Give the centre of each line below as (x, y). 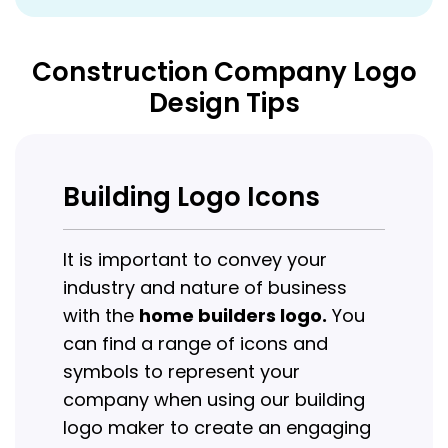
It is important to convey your (195, 260)
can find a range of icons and (195, 344)
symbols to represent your (181, 372)
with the (101, 316)
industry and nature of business (205, 288)
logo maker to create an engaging (217, 428)
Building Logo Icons (191, 197)
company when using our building (214, 400)
